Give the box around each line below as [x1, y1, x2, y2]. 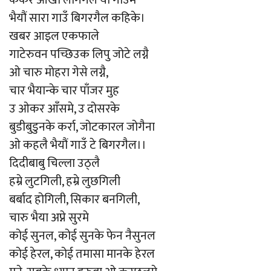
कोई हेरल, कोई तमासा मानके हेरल [9, 244, 155, 264]
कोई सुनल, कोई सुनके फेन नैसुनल [9, 226, 155, 246]
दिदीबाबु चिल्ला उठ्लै [9, 153, 100, 174]
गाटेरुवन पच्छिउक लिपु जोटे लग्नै [9, 44, 149, 65]
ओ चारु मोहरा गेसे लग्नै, [9, 62, 108, 83]
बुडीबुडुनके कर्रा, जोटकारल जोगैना [9, 117, 155, 137]
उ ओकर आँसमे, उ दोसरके [9, 99, 120, 119]
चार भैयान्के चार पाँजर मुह [9, 80, 119, 101]
